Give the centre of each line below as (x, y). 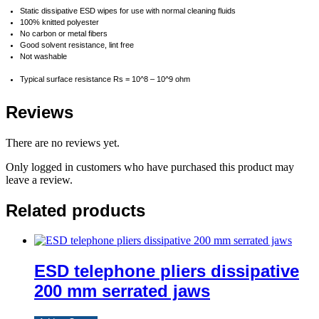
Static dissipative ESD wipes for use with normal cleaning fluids (128, 10)
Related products (75, 210)
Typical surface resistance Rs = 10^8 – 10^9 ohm (106, 79)
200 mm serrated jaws (122, 291)
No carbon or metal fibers (64, 33)
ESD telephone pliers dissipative (167, 271)
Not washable (45, 56)
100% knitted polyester (59, 22)
